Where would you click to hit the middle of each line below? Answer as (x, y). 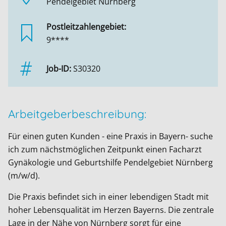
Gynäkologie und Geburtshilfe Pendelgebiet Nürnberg (110, 162)
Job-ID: (59, 68)
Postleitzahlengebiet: (86, 26)
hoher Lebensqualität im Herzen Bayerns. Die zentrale (111, 210)
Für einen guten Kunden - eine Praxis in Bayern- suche (110, 136)
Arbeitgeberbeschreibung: (77, 114)
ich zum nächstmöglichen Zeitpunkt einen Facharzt (105, 149)
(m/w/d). (24, 175)
